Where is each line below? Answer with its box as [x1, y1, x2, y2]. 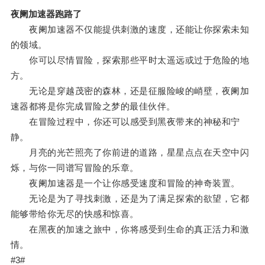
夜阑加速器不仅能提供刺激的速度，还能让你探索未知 [10, 24, 250, 35]
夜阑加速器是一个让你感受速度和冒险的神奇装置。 [10, 178, 240, 189]
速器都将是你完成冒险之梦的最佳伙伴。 [10, 101, 176, 112]
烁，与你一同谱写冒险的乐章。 [10, 163, 139, 173]
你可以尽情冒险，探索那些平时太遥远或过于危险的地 [10, 55, 250, 66]
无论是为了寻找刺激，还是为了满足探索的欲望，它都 [10, 193, 250, 204]
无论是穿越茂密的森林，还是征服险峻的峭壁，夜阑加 [10, 86, 250, 96]
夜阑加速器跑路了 [10, 9, 82, 20]
